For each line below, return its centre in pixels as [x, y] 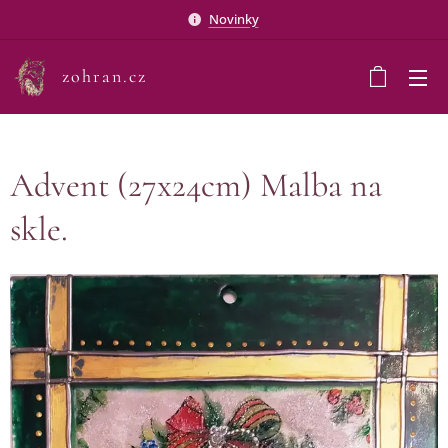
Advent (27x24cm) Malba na [196, 185]
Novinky [233, 18]
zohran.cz [104, 76]
